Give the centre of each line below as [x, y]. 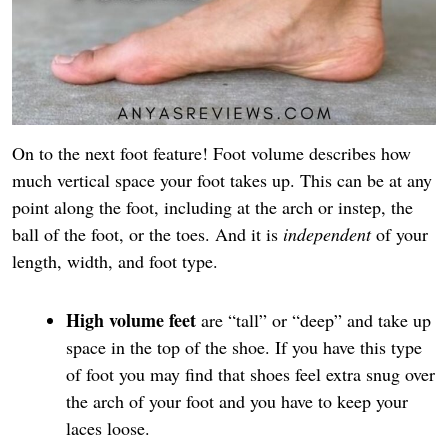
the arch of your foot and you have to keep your [237, 400]
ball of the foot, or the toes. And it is [147, 234]
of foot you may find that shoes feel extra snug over [250, 373]
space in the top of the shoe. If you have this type [244, 346]
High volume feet [133, 319]
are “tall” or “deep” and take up [316, 319]
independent [327, 234]
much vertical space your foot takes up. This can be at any [222, 180]
